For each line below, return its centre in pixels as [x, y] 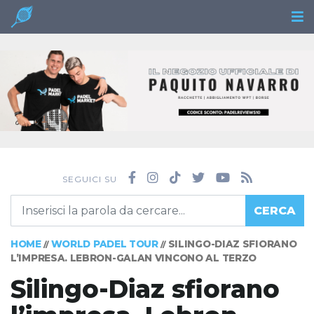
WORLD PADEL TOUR [104, 244]
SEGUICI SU [89, 179]
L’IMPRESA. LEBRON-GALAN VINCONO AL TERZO [134, 258]
